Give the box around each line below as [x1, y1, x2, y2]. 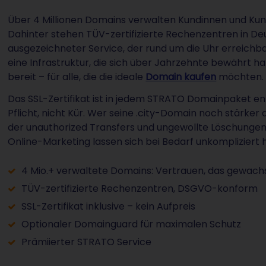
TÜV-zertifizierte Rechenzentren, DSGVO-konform [21, 181, 258, 195]
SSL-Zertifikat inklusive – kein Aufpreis [21, 199, 195, 213]
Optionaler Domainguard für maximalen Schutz [21, 217, 241, 231]
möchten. [216, 69, 264, 84]
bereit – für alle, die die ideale [8, 69, 146, 84]
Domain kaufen [145, 69, 217, 84]
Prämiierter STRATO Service [21, 235, 151, 249]
